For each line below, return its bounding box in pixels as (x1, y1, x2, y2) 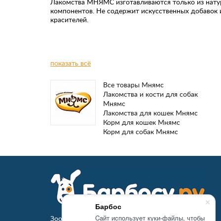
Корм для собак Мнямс (103, 127, 178, 136)
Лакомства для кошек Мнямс (103, 108, 198, 117)
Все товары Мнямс (103, 80, 164, 89)
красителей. (50, 15, 88, 24)
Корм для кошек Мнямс (103, 117, 180, 127)
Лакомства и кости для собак (103, 89, 198, 99)
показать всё (50, 58, 91, 68)
